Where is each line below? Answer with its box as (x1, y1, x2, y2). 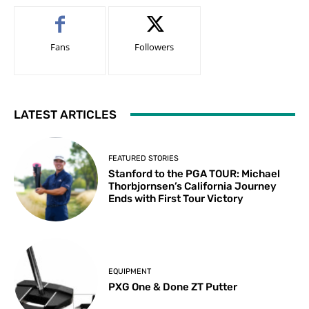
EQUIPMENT (108, 267, 152, 277)
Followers (134, 40, 175, 53)
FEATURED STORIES (108, 153, 179, 163)
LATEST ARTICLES (14, 107, 117, 121)
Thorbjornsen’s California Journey (108, 179, 277, 192)
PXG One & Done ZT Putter (108, 281, 238, 294)
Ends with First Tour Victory (108, 192, 244, 205)
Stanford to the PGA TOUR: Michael (108, 167, 281, 180)
